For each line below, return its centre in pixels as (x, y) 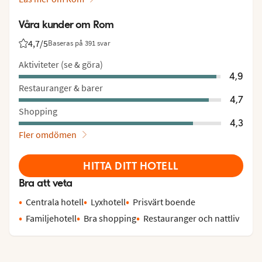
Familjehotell (51, 218)
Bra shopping (110, 218)
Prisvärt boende (164, 201)
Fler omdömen (48, 134)
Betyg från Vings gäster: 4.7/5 (65, 48)
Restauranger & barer (61, 87)
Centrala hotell (55, 201)
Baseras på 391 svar (79, 43)
